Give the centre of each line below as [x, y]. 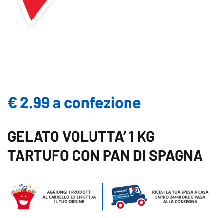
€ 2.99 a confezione [74, 102]
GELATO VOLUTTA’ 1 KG [81, 136]
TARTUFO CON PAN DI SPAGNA [105, 155]
